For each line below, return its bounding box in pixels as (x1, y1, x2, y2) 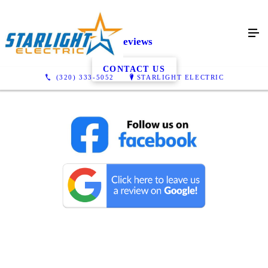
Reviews (115, 36, 153, 47)
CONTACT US (103, 64, 165, 74)
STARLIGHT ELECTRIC (136, 73, 224, 81)
